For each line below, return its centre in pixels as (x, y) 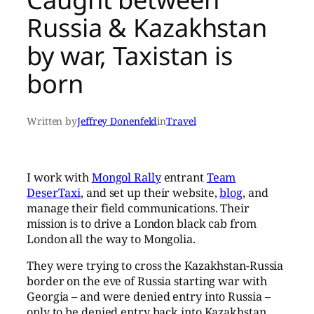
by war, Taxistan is (130, 55)
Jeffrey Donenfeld (117, 121)
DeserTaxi (54, 192)
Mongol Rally (126, 177)
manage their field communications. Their (138, 208)
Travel (181, 121)
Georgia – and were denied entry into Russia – (149, 297)
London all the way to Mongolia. (111, 239)
